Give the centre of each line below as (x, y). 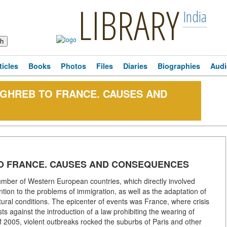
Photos (73, 66)
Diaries (135, 66)
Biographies (179, 66)
